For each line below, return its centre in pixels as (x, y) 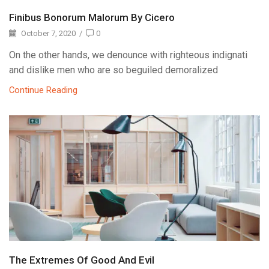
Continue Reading (43, 90)
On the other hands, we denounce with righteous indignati (128, 55)
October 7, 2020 (47, 34)
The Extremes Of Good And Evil (82, 260)
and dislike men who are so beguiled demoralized (113, 70)
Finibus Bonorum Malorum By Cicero (92, 18)
